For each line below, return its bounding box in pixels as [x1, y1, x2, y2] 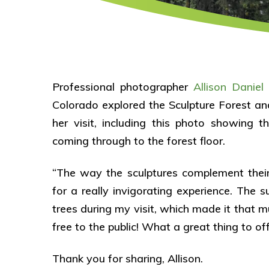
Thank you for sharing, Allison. [52, 251, 203, 265]
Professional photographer [52, 79, 194, 94]
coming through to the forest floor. [52, 133, 225, 148]
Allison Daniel [193, 79, 264, 94]
